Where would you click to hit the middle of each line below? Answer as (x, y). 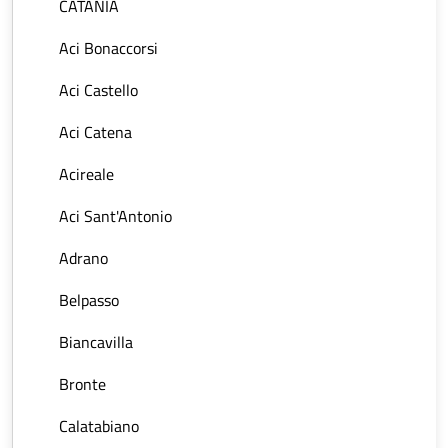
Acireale (86, 174)
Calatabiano (99, 426)
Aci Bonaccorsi (108, 48)
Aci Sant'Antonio (115, 216)
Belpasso (89, 300)
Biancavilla (96, 342)
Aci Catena (95, 132)
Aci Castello (98, 90)
